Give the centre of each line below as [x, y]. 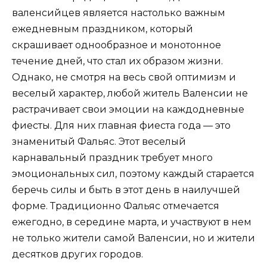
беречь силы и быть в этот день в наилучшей [126, 190]
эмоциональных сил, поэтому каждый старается [133, 174]
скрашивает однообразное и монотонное [117, 45]
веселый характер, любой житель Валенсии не [130, 94]
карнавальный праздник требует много [112, 158]
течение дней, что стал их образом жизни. [117, 61]
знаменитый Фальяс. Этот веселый [99, 142]
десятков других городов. [77, 254]
